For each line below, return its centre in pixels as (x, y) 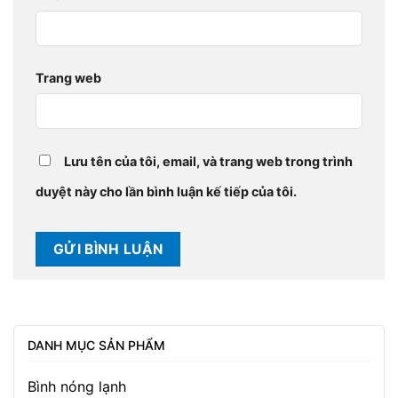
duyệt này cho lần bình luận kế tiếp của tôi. (166, 191)
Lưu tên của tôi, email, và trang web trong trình (208, 161)
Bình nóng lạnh (77, 387)
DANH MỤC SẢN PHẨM (96, 346)
